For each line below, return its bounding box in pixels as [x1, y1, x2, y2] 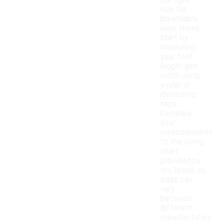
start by [160, 33, 188, 43]
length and [160, 61, 197, 71]
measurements [160, 127, 213, 137]
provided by [160, 156, 201, 166]
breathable [160, 14, 198, 24]
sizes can [160, 175, 193, 185]
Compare [160, 109, 192, 118]
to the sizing [160, 137, 204, 147]
